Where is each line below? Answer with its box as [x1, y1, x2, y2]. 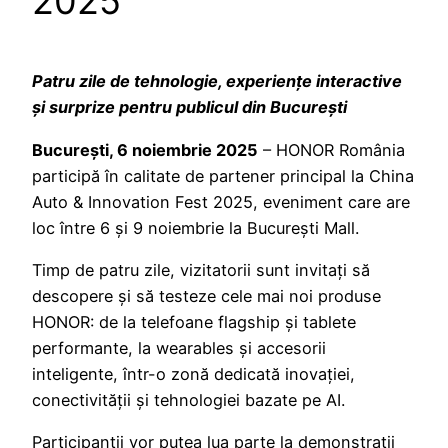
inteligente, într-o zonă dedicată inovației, [32, 363, 355, 384]
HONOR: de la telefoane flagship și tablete [32, 311, 356, 332]
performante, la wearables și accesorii [32, 337, 326, 358]
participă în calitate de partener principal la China [32, 165, 414, 186]
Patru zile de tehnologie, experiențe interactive [32, 71, 402, 92]
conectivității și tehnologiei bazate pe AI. [32, 389, 345, 410]
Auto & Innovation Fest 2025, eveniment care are [32, 191, 410, 212]
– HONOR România [258, 139, 405, 160]
